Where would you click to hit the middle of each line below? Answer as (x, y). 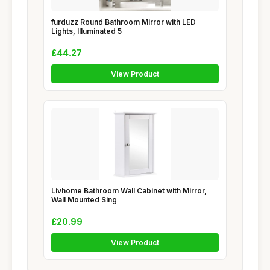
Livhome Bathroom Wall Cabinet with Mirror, (129, 191)
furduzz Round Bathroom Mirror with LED (124, 22)
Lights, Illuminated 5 (86, 31)
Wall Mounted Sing (84, 200)
